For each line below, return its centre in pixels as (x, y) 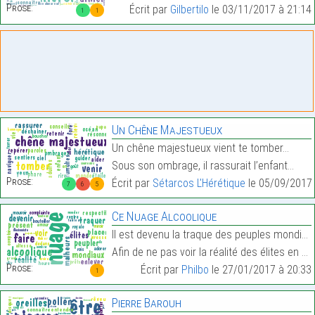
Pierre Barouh (146, 303)
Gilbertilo (189, 9)
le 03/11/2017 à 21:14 (260, 9)
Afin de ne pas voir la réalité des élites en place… (206, 252)
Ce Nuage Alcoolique (164, 216)
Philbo (195, 270)
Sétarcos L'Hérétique (199, 183)
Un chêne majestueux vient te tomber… (200, 148)
